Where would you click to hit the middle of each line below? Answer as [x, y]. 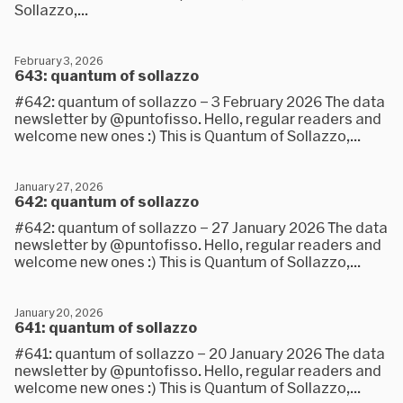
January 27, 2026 [58, 186]
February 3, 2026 [58, 60]
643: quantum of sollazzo [107, 75]
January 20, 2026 [58, 312]
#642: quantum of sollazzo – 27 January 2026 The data [201, 227]
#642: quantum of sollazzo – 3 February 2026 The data [200, 101]
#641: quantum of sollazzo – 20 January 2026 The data [200, 353]
